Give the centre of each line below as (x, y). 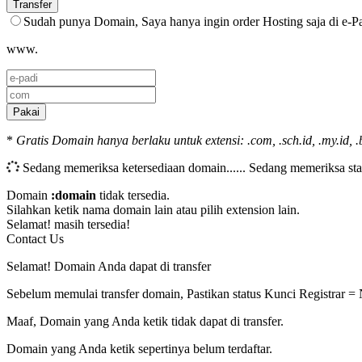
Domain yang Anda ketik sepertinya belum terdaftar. (139, 349)
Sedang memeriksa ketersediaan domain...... (134, 168)
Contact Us (35, 239)
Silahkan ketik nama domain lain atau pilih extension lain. (153, 210)
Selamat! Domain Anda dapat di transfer (109, 267)
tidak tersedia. (133, 196)
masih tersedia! (92, 225)
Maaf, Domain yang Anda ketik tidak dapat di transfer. (145, 322)
